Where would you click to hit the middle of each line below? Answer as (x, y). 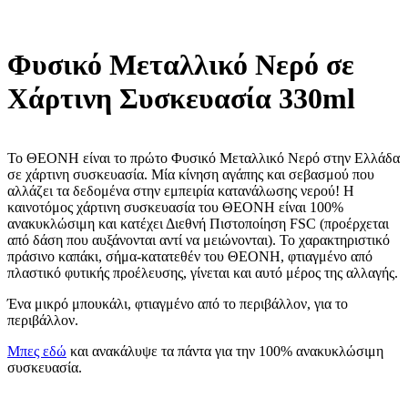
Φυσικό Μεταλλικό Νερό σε (181, 65)
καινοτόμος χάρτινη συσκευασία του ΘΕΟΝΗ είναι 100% (175, 207)
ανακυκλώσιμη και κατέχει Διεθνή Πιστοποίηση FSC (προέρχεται (198, 223)
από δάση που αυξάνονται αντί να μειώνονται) (140, 240)
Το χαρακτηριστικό (333, 240)
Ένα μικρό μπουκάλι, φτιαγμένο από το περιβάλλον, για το (178, 303)
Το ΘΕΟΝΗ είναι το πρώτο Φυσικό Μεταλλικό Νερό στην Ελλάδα (204, 158)
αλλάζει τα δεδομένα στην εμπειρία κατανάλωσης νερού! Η (181, 190)
